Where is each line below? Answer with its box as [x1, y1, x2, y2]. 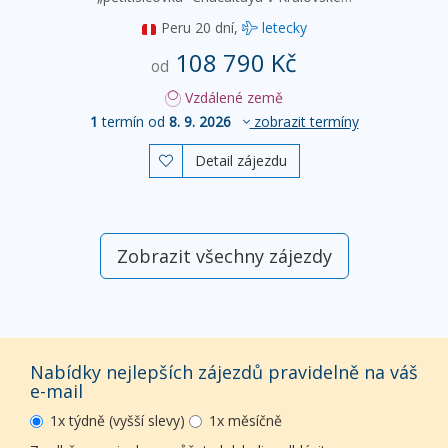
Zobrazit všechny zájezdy [116, 244, 332, 269]
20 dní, [195, 18, 242, 38]
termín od [97, 112, 169, 132]
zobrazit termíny [249, 112, 359, 132]
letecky [258, 18, 307, 38]
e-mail [30, 379, 83, 404]
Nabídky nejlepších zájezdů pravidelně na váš [30, 360, 418, 385]
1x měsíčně [209, 411, 282, 431]
